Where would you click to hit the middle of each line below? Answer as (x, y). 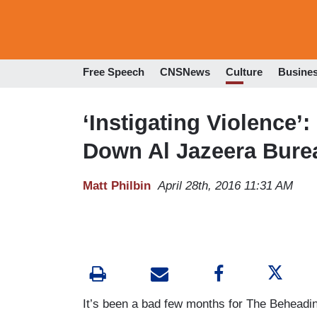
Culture (244, 72)
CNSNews (185, 72)
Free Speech (114, 72)
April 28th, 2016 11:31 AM (225, 185)
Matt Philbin (117, 185)
